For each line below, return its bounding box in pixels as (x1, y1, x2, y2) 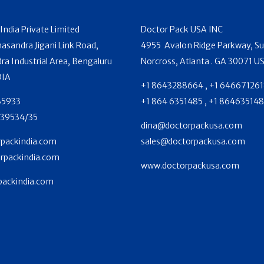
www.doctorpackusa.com (141, 160, 239, 171)
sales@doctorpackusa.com (141, 136, 245, 147)
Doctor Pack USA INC (141, 24, 223, 35)
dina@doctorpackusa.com (141, 120, 242, 131)
